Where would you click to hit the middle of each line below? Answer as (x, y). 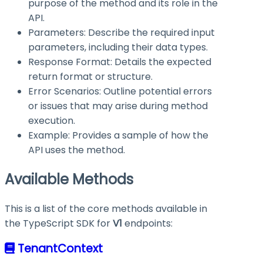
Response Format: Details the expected (120, 62)
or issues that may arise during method (118, 106)
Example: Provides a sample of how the (118, 135)
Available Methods (69, 179)
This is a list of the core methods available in (106, 208)
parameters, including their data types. (118, 47)
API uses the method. (77, 150)
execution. (52, 120)
